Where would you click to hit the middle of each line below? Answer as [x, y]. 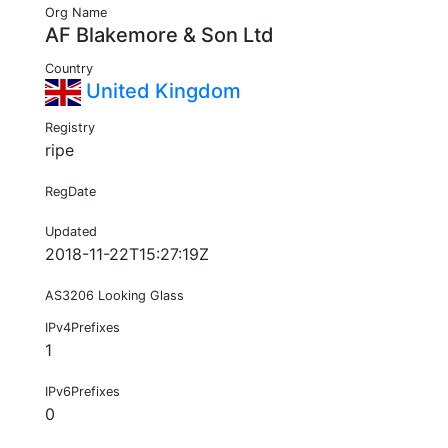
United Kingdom [161, 91]
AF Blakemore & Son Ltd [159, 35]
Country [69, 69]
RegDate [70, 192]
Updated [71, 232]
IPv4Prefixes [82, 328]
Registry [70, 128]
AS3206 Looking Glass [114, 296]
